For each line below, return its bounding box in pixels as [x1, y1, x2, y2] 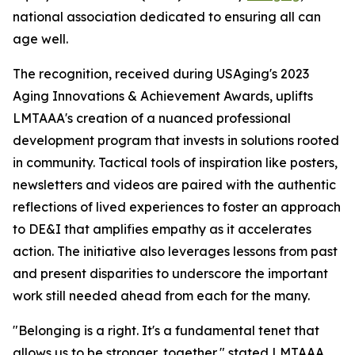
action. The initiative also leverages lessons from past [13, 243, 338, 259]
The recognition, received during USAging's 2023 [13, 66, 309, 82]
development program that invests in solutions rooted [13, 132, 339, 148]
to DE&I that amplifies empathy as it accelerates [13, 221, 311, 237]
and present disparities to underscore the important [13, 265, 328, 281]
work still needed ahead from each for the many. [13, 288, 310, 303]
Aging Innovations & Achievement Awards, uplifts [13, 88, 313, 104]
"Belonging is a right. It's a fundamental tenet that [13, 323, 319, 338]
